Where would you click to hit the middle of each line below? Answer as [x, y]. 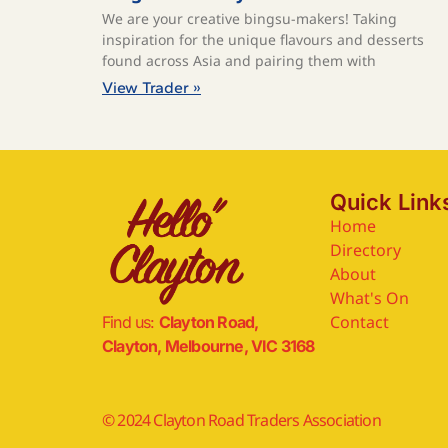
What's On [369, 297]
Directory [365, 249]
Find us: [130, 322]
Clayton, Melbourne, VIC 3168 [208, 346]
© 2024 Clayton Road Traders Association [241, 420]
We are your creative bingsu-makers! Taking [249, 18]
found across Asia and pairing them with [239, 60]
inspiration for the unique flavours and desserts [263, 39]
